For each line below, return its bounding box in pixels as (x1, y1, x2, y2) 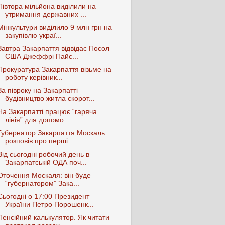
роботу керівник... (5, 74, 63, 81)
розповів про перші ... (5, 137, 76, 145)
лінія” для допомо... (5, 116, 70, 124)
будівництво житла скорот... (5, 95, 95, 103)
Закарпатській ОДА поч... (5, 158, 87, 166)
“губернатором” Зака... (5, 179, 79, 187)
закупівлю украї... (5, 31, 62, 39)
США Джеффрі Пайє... (5, 52, 78, 60)
